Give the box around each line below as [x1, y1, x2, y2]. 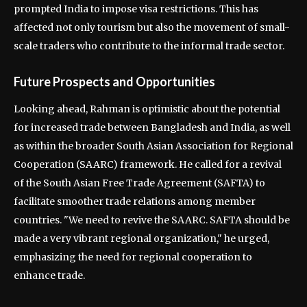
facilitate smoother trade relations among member [14, 195, 256, 208]
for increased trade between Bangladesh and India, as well [14, 121, 291, 134]
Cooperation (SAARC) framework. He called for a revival [14, 158, 282, 171]
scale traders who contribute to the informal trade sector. [14, 40, 284, 52]
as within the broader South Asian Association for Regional [14, 140, 293, 152]
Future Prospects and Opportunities [14, 74, 215, 89]
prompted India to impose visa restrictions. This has [14, 3, 258, 15]
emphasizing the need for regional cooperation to [14, 251, 252, 263]
